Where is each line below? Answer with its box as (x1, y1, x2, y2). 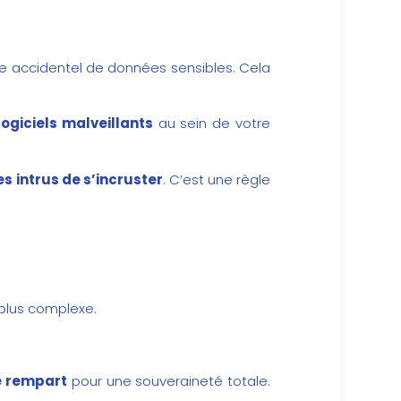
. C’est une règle (162, 169, 271, 189)
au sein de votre (152, 114, 271, 133)
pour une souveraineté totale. (67, 371, 271, 391)
